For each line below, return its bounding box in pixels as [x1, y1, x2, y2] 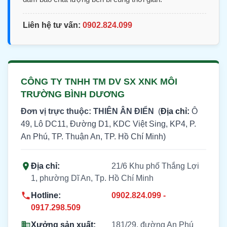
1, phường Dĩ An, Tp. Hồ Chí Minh [31, 173, 154, 182]
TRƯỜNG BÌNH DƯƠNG [21, 89, 125, 99]
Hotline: [31, 191, 61, 200]
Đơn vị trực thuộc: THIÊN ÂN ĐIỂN [21, 106, 154, 116]
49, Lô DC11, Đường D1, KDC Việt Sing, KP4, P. [21, 119, 196, 128]
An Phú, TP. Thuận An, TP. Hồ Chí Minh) [21, 132, 166, 141]
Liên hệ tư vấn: [23, 20, 83, 29]
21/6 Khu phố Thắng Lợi [109, 161, 199, 170]
